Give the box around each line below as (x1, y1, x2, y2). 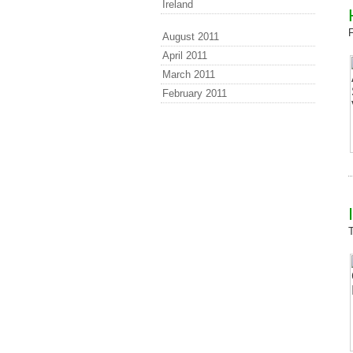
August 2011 (162, 31, 219, 43)
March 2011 (162, 69, 215, 80)
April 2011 (162, 50, 207, 61)
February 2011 (162, 87, 227, 99)
